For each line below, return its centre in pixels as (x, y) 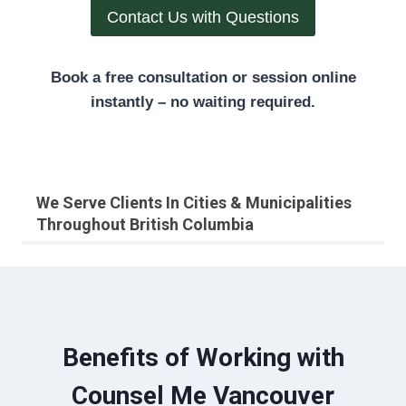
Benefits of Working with (203, 358)
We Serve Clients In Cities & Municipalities (194, 203)
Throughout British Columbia (145, 225)
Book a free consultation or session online (203, 78)
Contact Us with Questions (203, 18)
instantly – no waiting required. (203, 102)
